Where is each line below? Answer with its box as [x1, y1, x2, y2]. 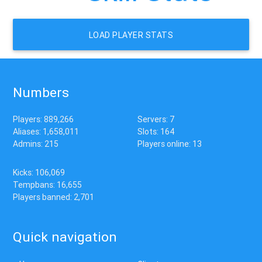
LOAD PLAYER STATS [88, 30, 174, 41]
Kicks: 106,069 [13, 167, 65, 178]
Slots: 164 [137, 126, 174, 137]
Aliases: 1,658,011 [13, 126, 80, 137]
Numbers [13, 84, 70, 101]
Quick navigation [13, 229, 118, 246]
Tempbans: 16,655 [13, 179, 82, 190]
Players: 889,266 [13, 113, 74, 125]
